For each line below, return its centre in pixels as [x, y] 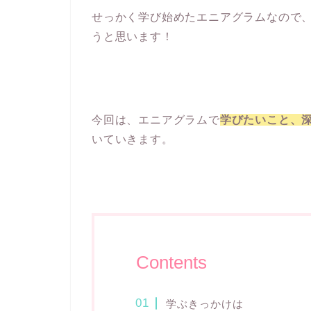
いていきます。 [133, 139]
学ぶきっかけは [204, 303]
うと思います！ [133, 36]
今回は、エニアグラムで [156, 119]
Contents [171, 262]
